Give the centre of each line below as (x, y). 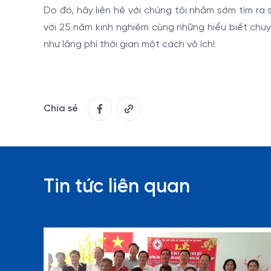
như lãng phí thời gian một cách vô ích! (129, 45)
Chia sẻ (61, 109)
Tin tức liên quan (117, 187)
